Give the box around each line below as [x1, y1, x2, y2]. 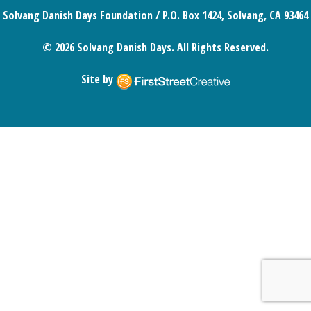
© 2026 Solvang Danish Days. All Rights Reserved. [42, 40, 269, 55]
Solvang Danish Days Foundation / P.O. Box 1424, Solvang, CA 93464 [3, 8, 308, 23]
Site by [81, 72, 116, 87]
